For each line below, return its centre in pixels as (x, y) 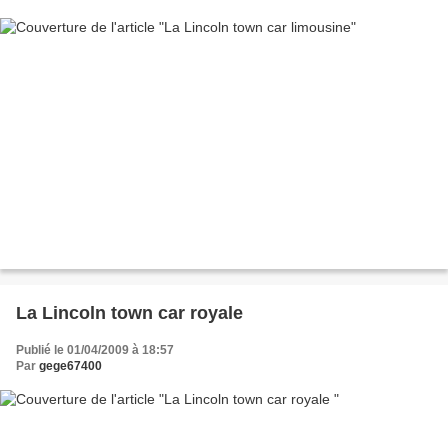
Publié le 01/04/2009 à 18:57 (95, 350)
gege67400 (70, 366)
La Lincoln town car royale (129, 313)
